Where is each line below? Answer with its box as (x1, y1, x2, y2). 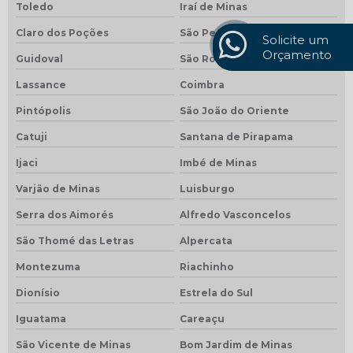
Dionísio (16, 286, 60, 299)
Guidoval (16, 52, 63, 65)
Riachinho (179, 260, 234, 273)
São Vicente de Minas (16, 338, 131, 351)
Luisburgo (179, 182, 235, 195)
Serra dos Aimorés (16, 208, 113, 221)
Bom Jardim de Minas (179, 338, 292, 351)
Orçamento (262, 46, 332, 62)
